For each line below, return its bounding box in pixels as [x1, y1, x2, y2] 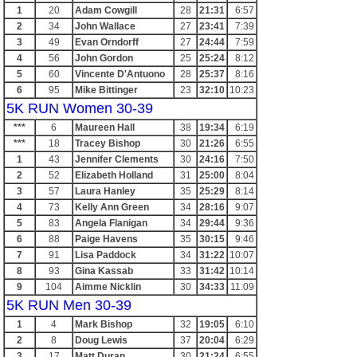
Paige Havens [75, 233, 138, 245]
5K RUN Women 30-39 [6, 100, 153, 116]
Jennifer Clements [75, 154, 159, 165]
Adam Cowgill [75, 5, 137, 16]
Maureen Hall [75, 122, 135, 133]
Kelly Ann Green [75, 202, 149, 213]
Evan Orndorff [75, 37, 139, 48]
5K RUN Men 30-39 [6, 297, 131, 313]
